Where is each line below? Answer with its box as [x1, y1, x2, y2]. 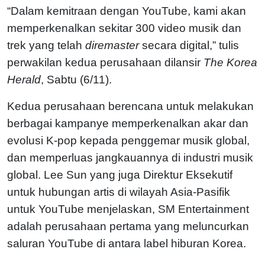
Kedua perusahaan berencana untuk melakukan [7, 99, 254, 112]
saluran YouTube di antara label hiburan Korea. [7, 237, 249, 250]
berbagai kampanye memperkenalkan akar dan [7, 117, 248, 130]
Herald [7, 73, 41, 86]
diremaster [85, 38, 139, 51]
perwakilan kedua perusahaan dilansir [7, 56, 203, 69]
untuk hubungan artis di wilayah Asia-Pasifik [7, 185, 230, 198]
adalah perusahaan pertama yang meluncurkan [7, 219, 249, 232]
